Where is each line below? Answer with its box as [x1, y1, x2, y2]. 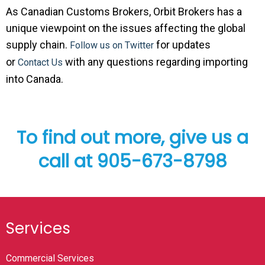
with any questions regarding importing [63, 56, 248, 68]
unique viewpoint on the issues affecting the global [6, 22, 245, 34]
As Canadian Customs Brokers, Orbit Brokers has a [6, 5, 242, 18]
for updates [154, 38, 211, 51]
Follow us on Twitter [70, 40, 154, 51]
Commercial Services [6, 253, 94, 264]
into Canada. [6, 73, 63, 85]
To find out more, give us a [17, 125, 248, 150]
